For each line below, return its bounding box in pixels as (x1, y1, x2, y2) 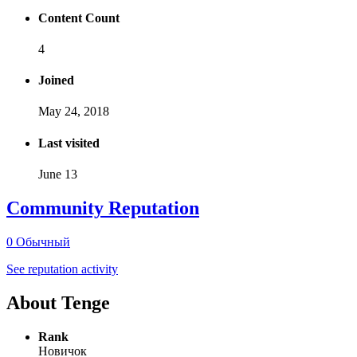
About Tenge (6, 292, 110, 313)
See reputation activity (6, 261, 118, 276)
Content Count (38, 10, 120, 25)
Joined (38, 73, 74, 88)
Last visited (38, 135, 100, 150)
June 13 (38, 167, 77, 181)
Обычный (16, 234, 70, 249)
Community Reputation (6, 197, 199, 218)
